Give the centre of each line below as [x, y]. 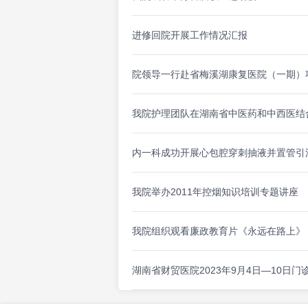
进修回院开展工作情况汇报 [190, 35]
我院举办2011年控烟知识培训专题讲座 [215, 192]
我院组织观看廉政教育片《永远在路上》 [219, 231]
